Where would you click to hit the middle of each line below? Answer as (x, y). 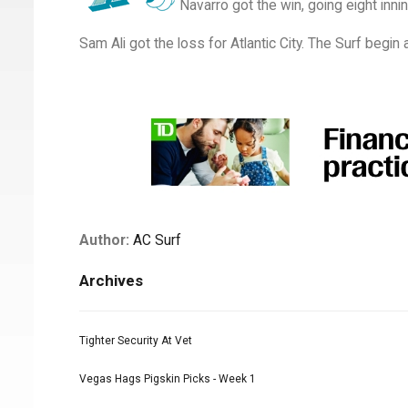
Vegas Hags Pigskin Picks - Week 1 (168, 379)
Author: (104, 241)
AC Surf (157, 241)
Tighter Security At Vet (136, 341)
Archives (111, 281)
